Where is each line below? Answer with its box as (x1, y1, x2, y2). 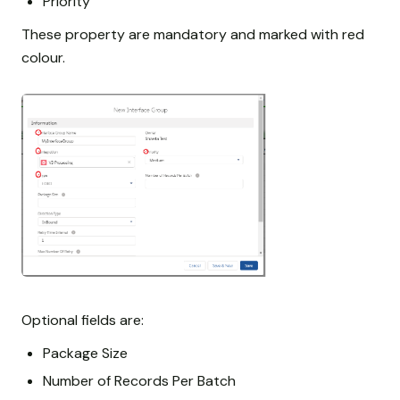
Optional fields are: (21, 310, 144, 329)
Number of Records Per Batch (43, 371, 236, 390)
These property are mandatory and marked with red (21, 24, 364, 44)
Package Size (43, 343, 128, 362)
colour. (21, 47, 65, 67)
